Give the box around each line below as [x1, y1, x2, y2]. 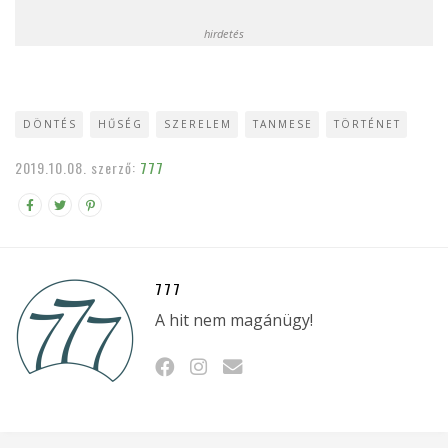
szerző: [91, 156, 140, 178]
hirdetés [204, 25, 244, 41]
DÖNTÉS [23, 116, 77, 131]
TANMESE [253, 116, 313, 131]
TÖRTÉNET [334, 116, 401, 131]
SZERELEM [164, 116, 232, 131]
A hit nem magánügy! [155, 308, 313, 331]
